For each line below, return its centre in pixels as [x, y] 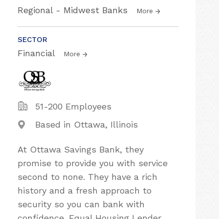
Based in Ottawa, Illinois [87, 124]
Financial [38, 53]
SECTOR [33, 40]
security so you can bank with [81, 204]
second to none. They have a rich [88, 177]
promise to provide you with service [93, 163]
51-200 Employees [73, 106]
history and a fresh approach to [85, 190]
